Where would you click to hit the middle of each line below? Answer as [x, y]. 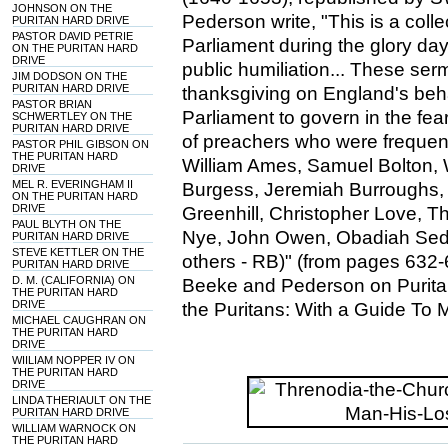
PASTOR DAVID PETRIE [73, 36]
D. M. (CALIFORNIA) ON [74, 280]
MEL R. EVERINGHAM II [73, 184]
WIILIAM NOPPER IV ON [74, 360]
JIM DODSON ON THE [70, 76]
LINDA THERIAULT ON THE [82, 400]
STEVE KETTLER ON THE [78, 252]
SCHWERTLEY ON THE [72, 116]
